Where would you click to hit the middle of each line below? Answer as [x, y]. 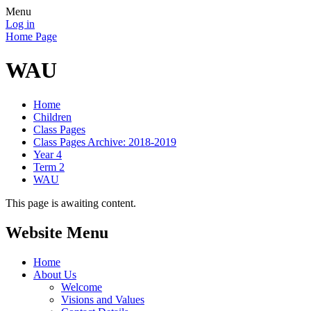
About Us [55, 274]
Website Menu [57, 232]
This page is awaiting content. [71, 203]
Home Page [31, 36]
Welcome [82, 287]
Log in [20, 24]
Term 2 [49, 167]
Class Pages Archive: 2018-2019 [105, 142]
